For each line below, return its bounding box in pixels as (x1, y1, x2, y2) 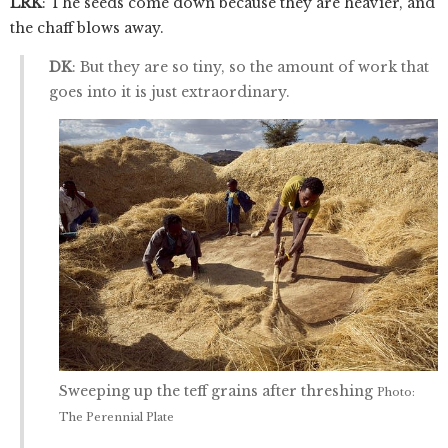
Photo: (377, 385, 415, 400)
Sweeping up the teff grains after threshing (59, 382, 377, 401)
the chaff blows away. (10, 18, 164, 37)
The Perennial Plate (59, 410, 174, 425)
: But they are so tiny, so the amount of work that (72, 57, 429, 76)
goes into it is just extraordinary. (49, 82, 290, 101)
